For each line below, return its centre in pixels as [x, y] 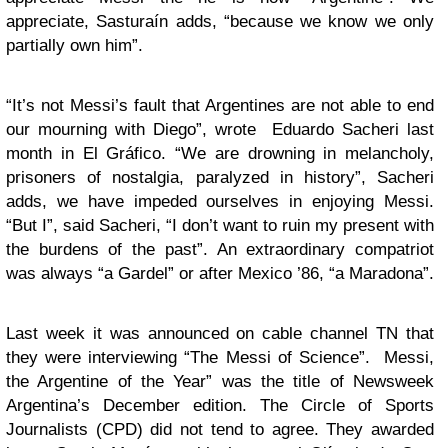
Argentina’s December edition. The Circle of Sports [220, 405]
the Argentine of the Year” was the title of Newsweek [220, 381]
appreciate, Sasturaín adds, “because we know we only [220, 21]
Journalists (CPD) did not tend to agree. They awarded [220, 429]
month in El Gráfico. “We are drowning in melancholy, [220, 153]
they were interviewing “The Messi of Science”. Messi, [220, 357]
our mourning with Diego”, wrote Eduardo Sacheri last [220, 129]
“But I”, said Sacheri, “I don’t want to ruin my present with [220, 225]
